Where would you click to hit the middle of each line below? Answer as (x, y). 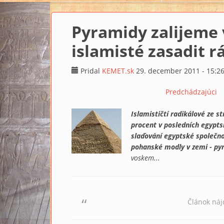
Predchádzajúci (191, 92)
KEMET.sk (118, 71)
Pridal (91, 71)
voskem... (145, 158)
